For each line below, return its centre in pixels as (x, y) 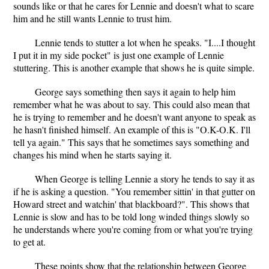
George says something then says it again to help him (135, 92)
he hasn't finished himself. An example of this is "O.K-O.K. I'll (132, 129)
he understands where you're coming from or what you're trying (133, 229)
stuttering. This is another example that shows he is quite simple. (134, 68)
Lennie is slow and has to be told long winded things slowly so (131, 216)
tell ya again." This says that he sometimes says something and (131, 142)
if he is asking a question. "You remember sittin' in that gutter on (134, 191)
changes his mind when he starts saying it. (92, 155)
